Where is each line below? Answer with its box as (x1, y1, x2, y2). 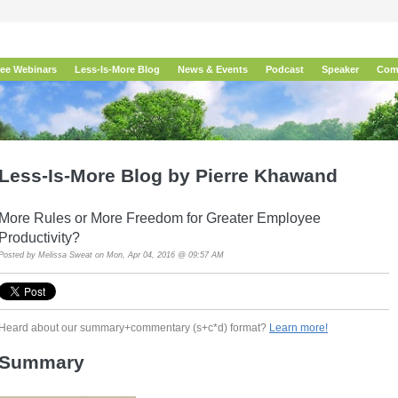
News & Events (178, 64, 248, 75)
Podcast (266, 64, 304, 75)
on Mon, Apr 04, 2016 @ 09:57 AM (92, 250, 225, 259)
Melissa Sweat (38, 250, 93, 259)
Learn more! (269, 321, 329, 333)
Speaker (322, 64, 359, 75)
